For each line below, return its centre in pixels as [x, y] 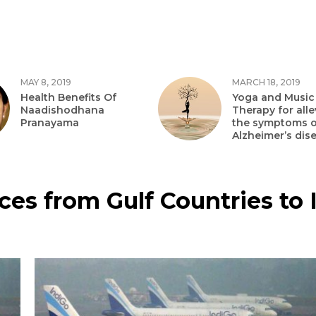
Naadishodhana [62, 110]
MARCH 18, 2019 [266, 82]
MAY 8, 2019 [46, 82]
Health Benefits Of [68, 97]
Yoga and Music [273, 97]
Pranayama [50, 123]
